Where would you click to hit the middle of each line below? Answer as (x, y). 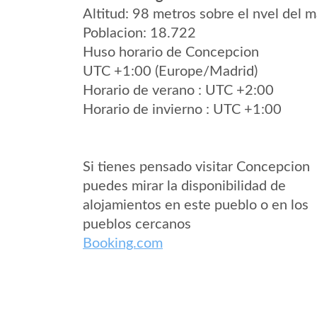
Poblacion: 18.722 (139, 33)
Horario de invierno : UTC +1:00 (182, 110)
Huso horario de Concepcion (171, 52)
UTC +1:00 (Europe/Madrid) (170, 71)
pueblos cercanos (137, 224)
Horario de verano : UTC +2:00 (178, 91)
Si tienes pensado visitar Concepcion (196, 167)
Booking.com (123, 243)
